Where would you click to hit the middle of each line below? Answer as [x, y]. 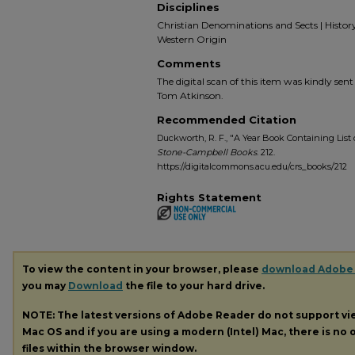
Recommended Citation [227, 120]
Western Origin [192, 39]
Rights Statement [209, 197]
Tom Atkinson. [190, 95]
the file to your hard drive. [194, 285]
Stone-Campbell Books [207, 152]
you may [45, 285]
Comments [189, 63]
